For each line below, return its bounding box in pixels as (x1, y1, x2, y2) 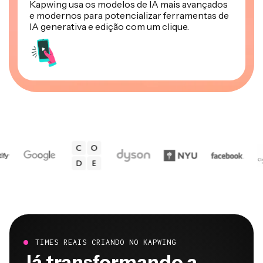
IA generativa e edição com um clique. (29, 21, 189, 33)
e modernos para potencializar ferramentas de (29, 9, 229, 22)
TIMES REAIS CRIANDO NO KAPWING (35, 238, 176, 247)
